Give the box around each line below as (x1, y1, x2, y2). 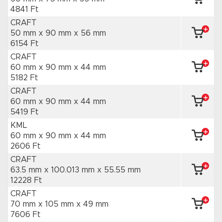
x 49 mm (76, 200, 109, 208)
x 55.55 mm (97, 166, 141, 174)
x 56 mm (74, 29, 106, 37)
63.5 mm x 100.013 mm (10, 166, 97, 174)
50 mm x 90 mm (10, 29, 74, 37)
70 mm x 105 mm (10, 200, 76, 208)
